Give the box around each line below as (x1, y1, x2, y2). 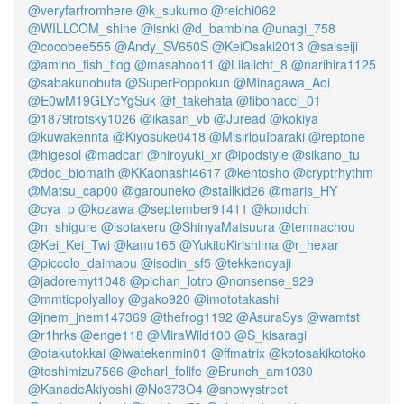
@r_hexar (282, 235, 339, 253)
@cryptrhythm (293, 163, 373, 181)
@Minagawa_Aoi (234, 73, 330, 91)
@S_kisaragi (234, 326, 307, 344)
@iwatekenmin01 (109, 344, 207, 362)
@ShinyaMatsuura (170, 217, 275, 235)
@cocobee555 (28, 37, 111, 55)
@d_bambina (182, 19, 259, 37)
